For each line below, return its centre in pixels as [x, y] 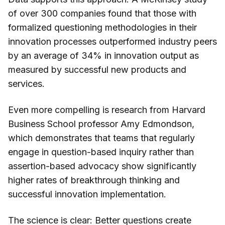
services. [26, 84]
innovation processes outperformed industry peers [113, 42]
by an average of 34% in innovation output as [103, 56]
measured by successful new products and [97, 70]
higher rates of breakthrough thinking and [94, 180]
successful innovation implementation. [87, 194]
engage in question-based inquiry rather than [101, 152]
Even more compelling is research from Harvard [107, 110]
